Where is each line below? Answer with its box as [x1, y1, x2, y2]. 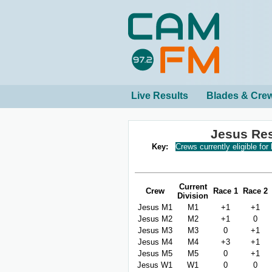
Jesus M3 [137, 226, 172, 236]
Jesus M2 [137, 214, 172, 224]
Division [177, 191, 208, 201]
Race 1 [213, 186, 238, 196]
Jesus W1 [137, 260, 172, 270]
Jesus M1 [137, 203, 172, 212]
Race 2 [243, 186, 268, 196]
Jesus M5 [137, 249, 172, 259]
